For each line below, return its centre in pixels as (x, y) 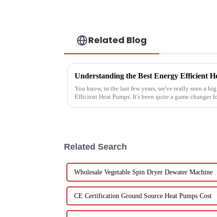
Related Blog (118, 40)
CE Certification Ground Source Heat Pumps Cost (143, 196)
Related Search (95, 147)
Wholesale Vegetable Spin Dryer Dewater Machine (143, 172)
